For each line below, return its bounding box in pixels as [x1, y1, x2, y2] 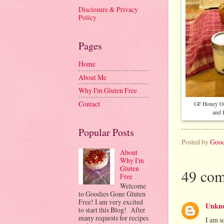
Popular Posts [78, 125, 134, 139]
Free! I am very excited [78, 197, 143, 207]
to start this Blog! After [78, 205, 145, 215]
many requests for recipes [78, 213, 148, 223]
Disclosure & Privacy [78, 4, 138, 14]
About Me [78, 72, 106, 82]
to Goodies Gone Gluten [78, 189, 145, 199]
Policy [78, 12, 96, 22]
